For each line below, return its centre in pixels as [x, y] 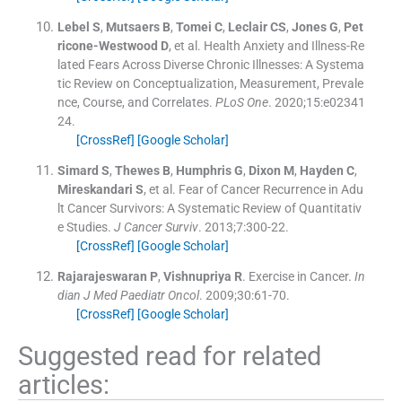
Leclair [247, 26]
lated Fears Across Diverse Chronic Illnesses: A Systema [210, 64]
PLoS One [241, 102]
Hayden [321, 170]
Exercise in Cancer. [300, 276]
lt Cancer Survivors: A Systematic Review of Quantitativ [209, 208]
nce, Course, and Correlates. [135, 102]
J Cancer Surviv [156, 227]
